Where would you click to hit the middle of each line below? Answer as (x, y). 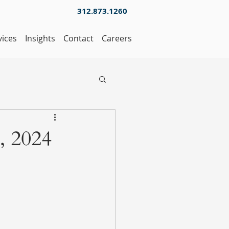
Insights (40, 38)
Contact (78, 38)
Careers (117, 38)
